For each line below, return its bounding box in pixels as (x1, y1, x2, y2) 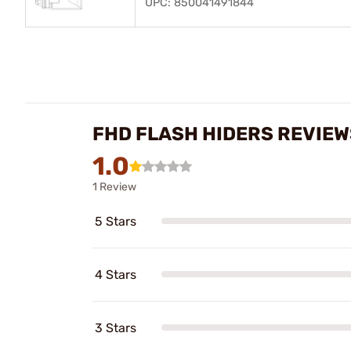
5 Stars (95, 213, 136, 229)
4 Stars (95, 266, 136, 282)
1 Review (92, 179, 136, 194)
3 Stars (95, 320, 136, 335)
